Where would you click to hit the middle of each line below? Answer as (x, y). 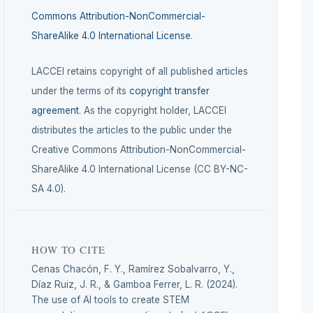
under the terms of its (80, 90)
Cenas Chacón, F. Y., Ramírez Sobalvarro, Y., (133, 269)
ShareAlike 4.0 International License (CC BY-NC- (140, 169)
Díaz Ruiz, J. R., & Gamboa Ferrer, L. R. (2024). (134, 284)
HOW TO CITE (68, 249)
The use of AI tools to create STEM (110, 299)
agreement (55, 110)
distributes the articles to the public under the (132, 130)
